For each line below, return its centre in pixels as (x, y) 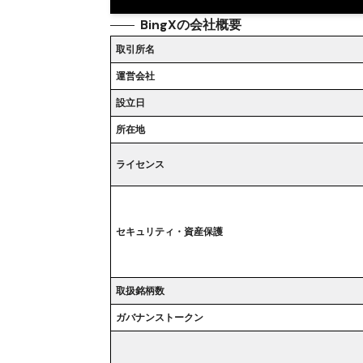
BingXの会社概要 (191, 25)
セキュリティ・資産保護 (170, 232)
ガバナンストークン (160, 318)
